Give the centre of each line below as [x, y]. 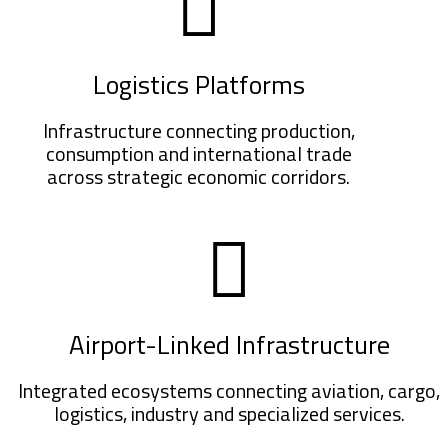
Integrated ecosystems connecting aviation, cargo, [229, 391]
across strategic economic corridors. [199, 176]
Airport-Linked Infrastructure [229, 345]
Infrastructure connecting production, [198, 130]
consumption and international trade [198, 153]
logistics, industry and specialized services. [229, 414]
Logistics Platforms [198, 84]
